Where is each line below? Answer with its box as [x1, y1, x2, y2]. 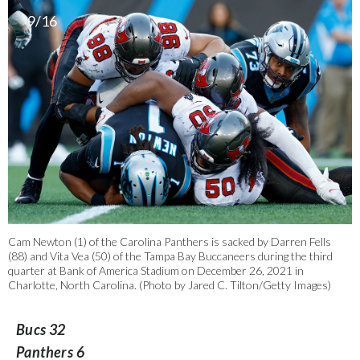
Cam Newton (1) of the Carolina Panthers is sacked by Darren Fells [8, 234, 331, 248]
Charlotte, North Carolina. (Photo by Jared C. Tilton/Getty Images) [8, 277, 331, 292]
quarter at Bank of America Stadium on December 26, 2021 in [8, 263, 304, 277]
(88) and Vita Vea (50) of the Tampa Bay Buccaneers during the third [8, 248, 333, 263]
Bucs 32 [16, 320, 66, 338]
